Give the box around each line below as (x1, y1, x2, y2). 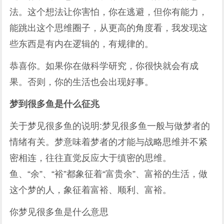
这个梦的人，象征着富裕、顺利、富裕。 (9, 185, 172, 195)
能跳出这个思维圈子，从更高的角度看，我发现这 (9, 23, 208, 33)
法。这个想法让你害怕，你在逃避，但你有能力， (9, 7, 208, 17)
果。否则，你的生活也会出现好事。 (9, 77, 154, 87)
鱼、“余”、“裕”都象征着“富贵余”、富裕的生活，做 (9, 169, 208, 179)
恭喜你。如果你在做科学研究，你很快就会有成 (9, 61, 199, 71)
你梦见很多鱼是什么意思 (9, 207, 109, 217)
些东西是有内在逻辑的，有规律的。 (9, 39, 154, 49)
